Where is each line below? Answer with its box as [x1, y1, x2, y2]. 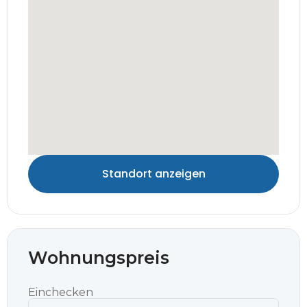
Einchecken [28, 285, 93, 299]
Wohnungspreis [28, 247, 169, 268]
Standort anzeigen [101, 165, 206, 182]
